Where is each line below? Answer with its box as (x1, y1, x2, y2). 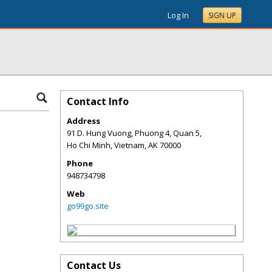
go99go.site (67, 200, 109, 211)
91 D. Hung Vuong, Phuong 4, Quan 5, (67, 127, 202, 138)
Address (67, 115, 100, 126)
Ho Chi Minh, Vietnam (67, 140, 144, 151)
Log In (168, 10, 189, 21)
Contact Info (67, 95, 129, 108)
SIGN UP (208, 10, 236, 21)
